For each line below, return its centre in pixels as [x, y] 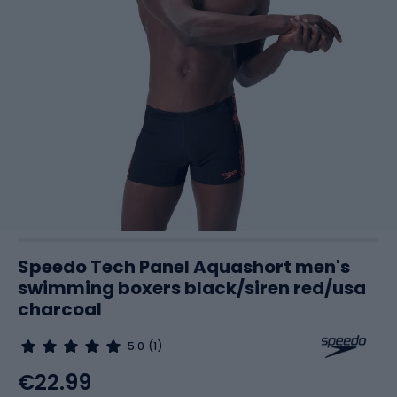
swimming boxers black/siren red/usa [192, 288]
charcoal [60, 309]
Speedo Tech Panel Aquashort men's [184, 267]
